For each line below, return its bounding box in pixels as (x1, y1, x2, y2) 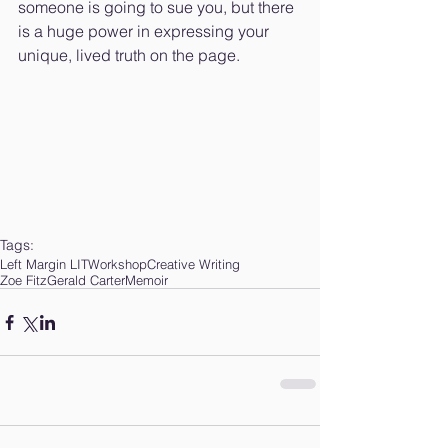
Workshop (88, 256, 147, 273)
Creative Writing (147, 256, 240, 273)
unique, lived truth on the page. (18, 45, 240, 66)
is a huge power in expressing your (18, 21, 273, 42)
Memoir (125, 272, 168, 289)
